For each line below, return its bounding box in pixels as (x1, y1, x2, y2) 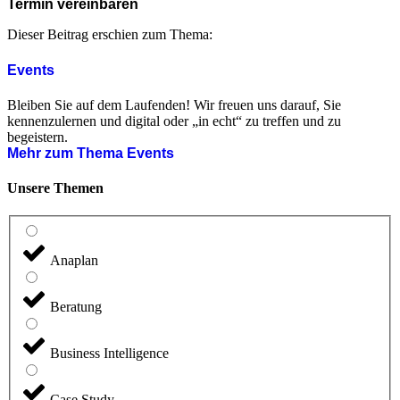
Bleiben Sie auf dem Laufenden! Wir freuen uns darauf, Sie (7, 96, 341, 112)
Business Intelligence (50, 346, 169, 361)
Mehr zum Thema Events (7, 145, 174, 161)
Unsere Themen (7, 180, 104, 196)
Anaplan (50, 253, 98, 268)
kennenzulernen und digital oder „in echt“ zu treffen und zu (7, 112, 341, 129)
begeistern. (7, 129, 68, 145)
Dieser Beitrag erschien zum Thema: (7, 27, 212, 43)
